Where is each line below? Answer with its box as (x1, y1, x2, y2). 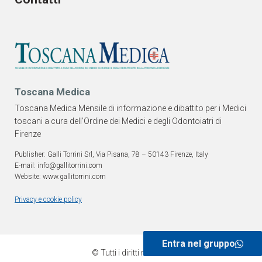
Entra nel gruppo (162, 238, 235, 249)
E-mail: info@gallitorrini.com (15, 161, 102, 170)
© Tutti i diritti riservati (92, 247, 170, 257)
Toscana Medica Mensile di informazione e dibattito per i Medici (15, 103, 246, 113)
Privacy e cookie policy (15, 195, 82, 204)
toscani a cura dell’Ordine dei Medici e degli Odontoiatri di (15, 116, 222, 126)
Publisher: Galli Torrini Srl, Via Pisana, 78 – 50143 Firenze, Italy (15, 150, 208, 158)
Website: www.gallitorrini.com (15, 172, 106, 181)
